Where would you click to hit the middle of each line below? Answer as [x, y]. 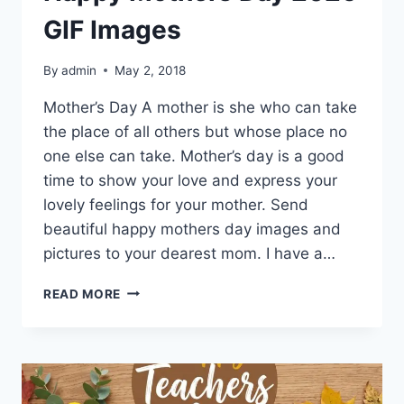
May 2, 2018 [151, 70]
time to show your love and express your [190, 180]
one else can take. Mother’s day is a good [194, 156]
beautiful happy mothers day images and [192, 229]
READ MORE [83, 294]
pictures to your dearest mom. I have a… [189, 253]
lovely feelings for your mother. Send [176, 204]
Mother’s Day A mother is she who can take [200, 107]
